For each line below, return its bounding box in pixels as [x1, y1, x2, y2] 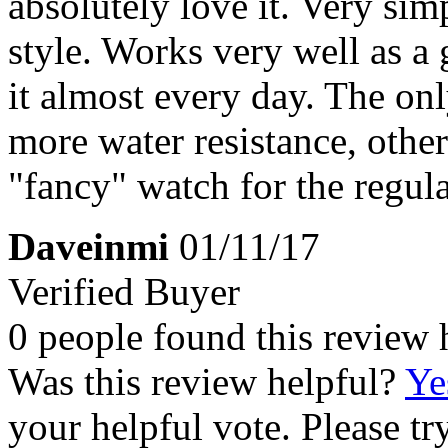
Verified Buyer [8, 269, 240, 313]
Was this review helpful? [8, 359, 405, 403]
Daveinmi [8, 224, 169, 268]
